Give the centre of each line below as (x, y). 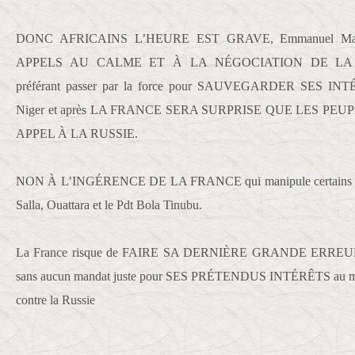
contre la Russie (57, 300)
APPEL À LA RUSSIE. (77, 134)
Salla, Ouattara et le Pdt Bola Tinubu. (109, 205)
